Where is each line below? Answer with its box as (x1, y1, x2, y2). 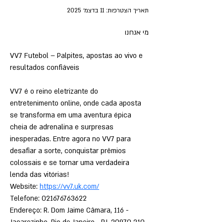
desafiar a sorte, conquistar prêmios (10, 146, 128, 156)
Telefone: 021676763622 (10, 194, 87, 203)
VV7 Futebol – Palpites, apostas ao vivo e (10, 51, 145, 60)
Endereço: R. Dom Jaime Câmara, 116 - (10, 206, 130, 215)
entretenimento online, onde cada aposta (10, 99, 143, 108)
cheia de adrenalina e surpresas (10, 122, 115, 132)
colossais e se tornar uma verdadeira (10, 158, 131, 167)
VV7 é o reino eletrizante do (10, 87, 100, 96)
